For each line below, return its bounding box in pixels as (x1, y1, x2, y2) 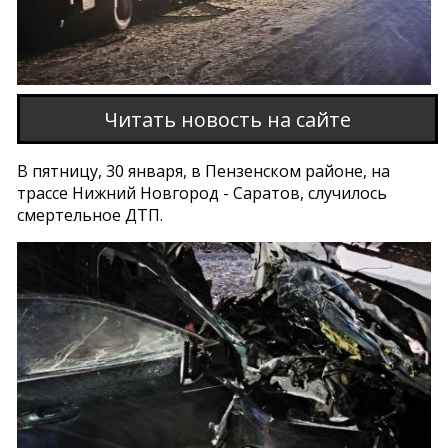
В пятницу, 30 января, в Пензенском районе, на (17, 160, 391, 183)
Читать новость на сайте (103, 105, 351, 133)
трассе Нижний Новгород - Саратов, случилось (17, 182, 388, 205)
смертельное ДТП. (17, 204, 164, 227)
